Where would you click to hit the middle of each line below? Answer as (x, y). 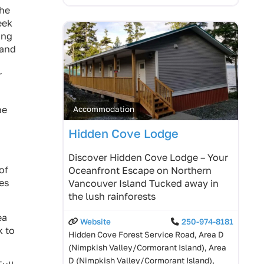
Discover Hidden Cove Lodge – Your (148, 157)
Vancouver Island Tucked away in (143, 183)
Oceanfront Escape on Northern (140, 170)
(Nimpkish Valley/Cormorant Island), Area (147, 247)
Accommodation (104, 109)
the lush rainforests (112, 196)
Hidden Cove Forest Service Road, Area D (146, 234)
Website (95, 221)
